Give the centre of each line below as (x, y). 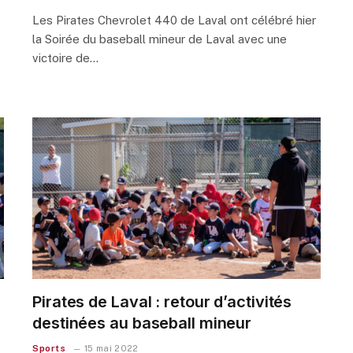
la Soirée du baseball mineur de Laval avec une (160, 39)
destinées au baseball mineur (142, 323)
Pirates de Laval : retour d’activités (162, 302)
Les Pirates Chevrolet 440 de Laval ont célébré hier (174, 20)
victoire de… (65, 58)
